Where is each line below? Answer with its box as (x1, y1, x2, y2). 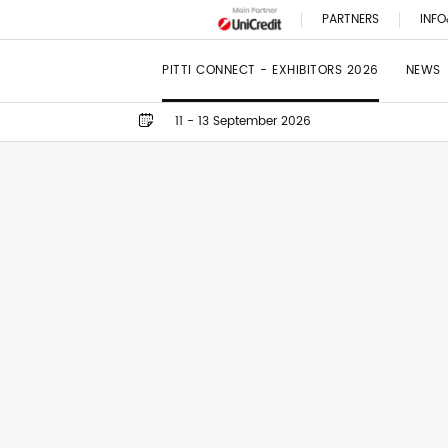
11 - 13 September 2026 (175, 112, 311, 131)
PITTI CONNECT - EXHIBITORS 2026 (162, 61, 379, 80)
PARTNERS (322, 9, 379, 29)
